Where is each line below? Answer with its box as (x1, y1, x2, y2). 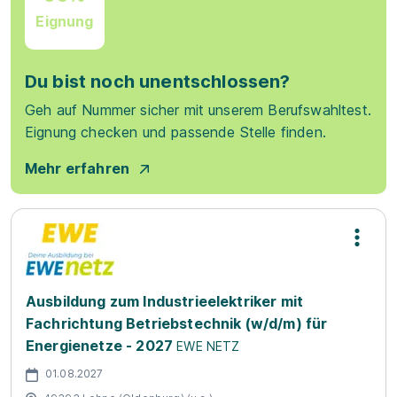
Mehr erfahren (25, 160, 130, 177)
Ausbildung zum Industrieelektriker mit (26, 292, 304, 310)
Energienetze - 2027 (26, 337, 174, 354)
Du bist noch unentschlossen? (25, 71, 291, 92)
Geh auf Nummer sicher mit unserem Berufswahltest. (25, 101, 371, 119)
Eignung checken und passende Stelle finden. (25, 123, 326, 141)
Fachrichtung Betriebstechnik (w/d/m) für (26, 315, 328, 332)
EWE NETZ (176, 339, 240, 354)
